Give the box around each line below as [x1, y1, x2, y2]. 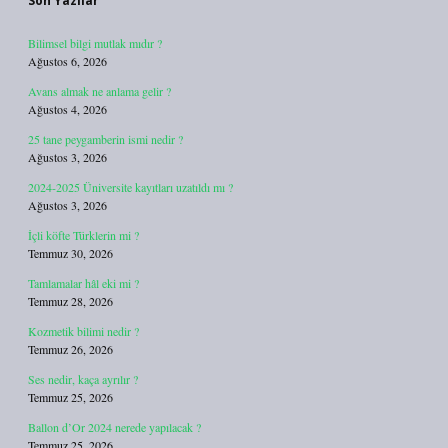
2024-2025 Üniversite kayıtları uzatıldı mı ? [28, 179, 233, 195]
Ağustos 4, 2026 [28, 101, 107, 117]
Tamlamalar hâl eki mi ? [28, 275, 139, 291]
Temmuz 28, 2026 [28, 293, 113, 309]
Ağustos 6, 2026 [28, 53, 107, 69]
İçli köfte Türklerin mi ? [28, 227, 139, 243]
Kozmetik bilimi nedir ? [28, 323, 139, 339]
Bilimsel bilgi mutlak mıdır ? [28, 35, 162, 51]
